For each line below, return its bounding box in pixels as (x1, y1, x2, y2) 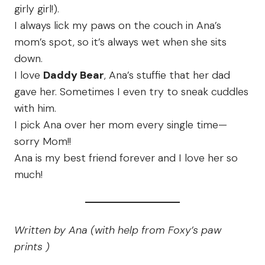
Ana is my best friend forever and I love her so (14, 151, 238, 166)
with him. (14, 101, 56, 116)
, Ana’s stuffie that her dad (104, 68, 230, 83)
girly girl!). (14, 2, 59, 17)
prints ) (14, 240, 50, 254)
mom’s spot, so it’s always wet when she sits (14, 35, 227, 50)
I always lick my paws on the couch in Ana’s (14, 18, 221, 33)
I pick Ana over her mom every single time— (14, 118, 227, 132)
